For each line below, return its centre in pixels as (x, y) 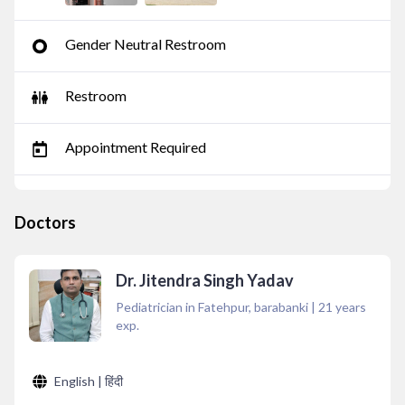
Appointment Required (136, 147)
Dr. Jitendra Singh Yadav (205, 280)
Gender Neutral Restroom (146, 44)
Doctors (45, 222)
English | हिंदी (89, 381)
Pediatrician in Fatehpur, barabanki (212, 307)
